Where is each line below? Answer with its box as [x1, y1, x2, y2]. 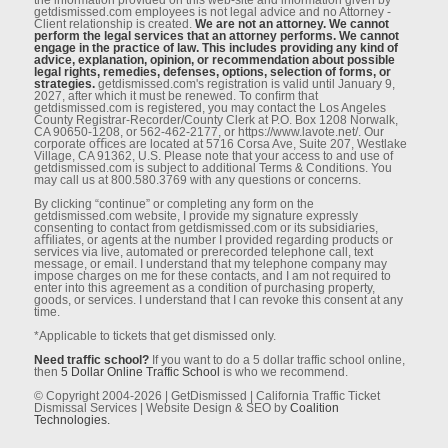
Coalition [289, 400, 339, 415]
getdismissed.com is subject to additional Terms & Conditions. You [33, 160, 392, 175]
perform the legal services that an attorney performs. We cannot [33, 28, 399, 43]
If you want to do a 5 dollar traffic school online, [148, 352, 405, 367]
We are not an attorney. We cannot [194, 16, 389, 31]
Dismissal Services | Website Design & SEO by [33, 400, 290, 415]
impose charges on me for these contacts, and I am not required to [33, 268, 391, 283]
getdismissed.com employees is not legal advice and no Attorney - [33, 4, 391, 19]
